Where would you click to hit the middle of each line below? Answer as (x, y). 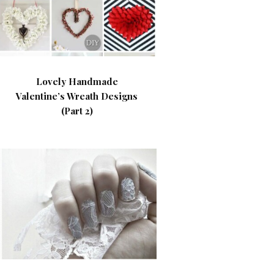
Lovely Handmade (77, 81)
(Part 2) (77, 111)
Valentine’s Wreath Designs (77, 96)
